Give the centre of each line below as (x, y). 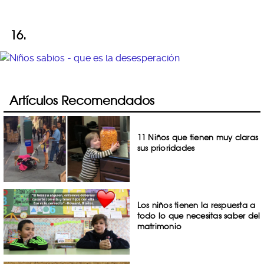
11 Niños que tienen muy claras (198, 137)
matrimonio (159, 226)
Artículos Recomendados (82, 100)
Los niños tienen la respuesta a (196, 205)
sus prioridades (166, 148)
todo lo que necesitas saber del (199, 215)
